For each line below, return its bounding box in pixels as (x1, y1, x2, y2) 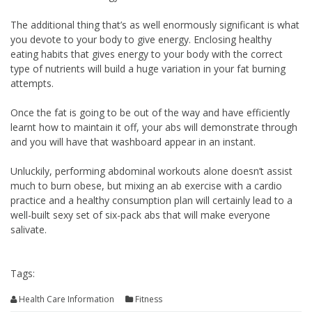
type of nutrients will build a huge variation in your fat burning (10, 62, 286, 75)
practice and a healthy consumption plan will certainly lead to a (10, 194, 292, 207)
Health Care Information (19, 293, 114, 305)
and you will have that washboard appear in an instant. (10, 135, 256, 148)
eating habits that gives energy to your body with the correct (10, 47, 283, 61)
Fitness (135, 293, 162, 305)
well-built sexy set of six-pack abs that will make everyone (10, 208, 270, 221)
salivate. (10, 223, 47, 236)
